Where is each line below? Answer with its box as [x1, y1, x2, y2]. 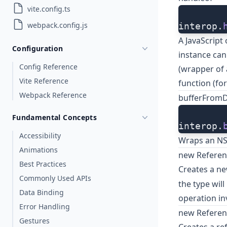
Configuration [12, 44, 63, 53]
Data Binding [19, 187, 64, 197]
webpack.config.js [27, 20, 88, 30]
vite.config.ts [27, 4, 70, 14]
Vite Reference [19, 76, 68, 86]
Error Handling [19, 202, 70, 211]
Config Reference [19, 62, 78, 71]
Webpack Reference [19, 90, 87, 100]
